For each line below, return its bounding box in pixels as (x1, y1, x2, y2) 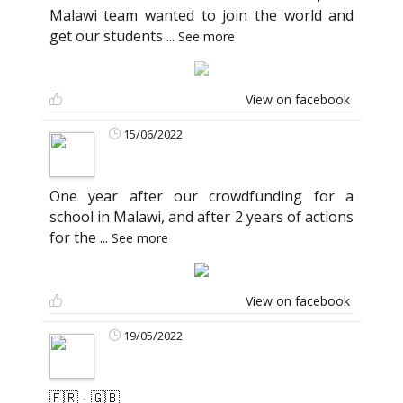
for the (49, 228, 100, 248)
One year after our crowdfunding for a (49, 186, 354, 207)
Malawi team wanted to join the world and (49, 5, 354, 26)
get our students (49, 26, 166, 47)
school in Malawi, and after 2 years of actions (49, 207, 354, 228)
